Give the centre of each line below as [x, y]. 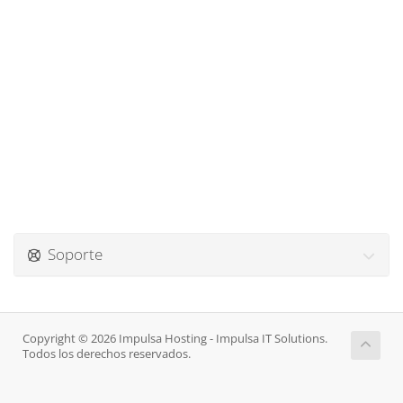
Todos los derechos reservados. [107, 354]
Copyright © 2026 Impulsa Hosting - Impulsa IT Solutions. [175, 339]
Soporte [72, 254]
